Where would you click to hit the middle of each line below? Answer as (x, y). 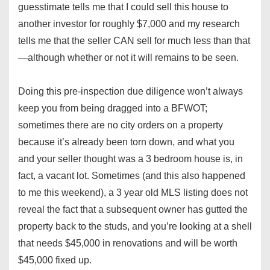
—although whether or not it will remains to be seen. (128, 58)
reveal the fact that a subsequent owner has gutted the (133, 210)
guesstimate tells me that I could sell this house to (123, 7)
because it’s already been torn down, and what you (126, 142)
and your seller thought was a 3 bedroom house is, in (130, 159)
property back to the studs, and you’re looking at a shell (135, 227)
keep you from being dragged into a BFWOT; (113, 108)
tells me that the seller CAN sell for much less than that (134, 41)
